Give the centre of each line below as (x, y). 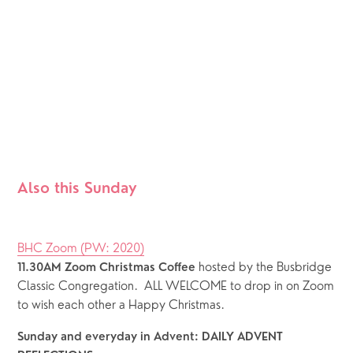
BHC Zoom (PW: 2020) (81, 249)
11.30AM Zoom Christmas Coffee (108, 269)
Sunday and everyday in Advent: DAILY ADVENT (150, 338)
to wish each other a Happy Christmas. (121, 306)
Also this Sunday (78, 189)
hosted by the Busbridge (266, 268)
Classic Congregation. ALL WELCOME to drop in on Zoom (176, 287)
